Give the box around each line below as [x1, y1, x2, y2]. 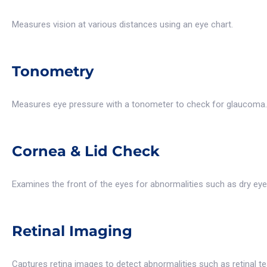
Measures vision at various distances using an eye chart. [12, 19, 233, 30]
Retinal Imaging [12, 222, 132, 240]
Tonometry [12, 63, 94, 80]
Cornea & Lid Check [12, 142, 160, 160]
